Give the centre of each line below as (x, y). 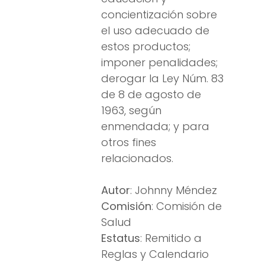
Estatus (121, 238)
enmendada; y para (155, 127)
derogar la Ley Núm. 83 (162, 79)
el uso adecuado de (155, 31)
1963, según (131, 111)
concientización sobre (159, 15)
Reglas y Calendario (155, 254)
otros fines (129, 143)
